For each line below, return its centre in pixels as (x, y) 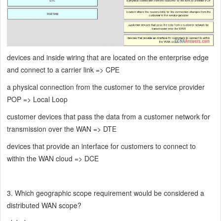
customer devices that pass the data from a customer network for (109, 117)
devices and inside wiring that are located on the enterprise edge (108, 57)
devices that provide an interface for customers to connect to (102, 146)
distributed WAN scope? (44, 205)
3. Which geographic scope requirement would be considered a (106, 193)
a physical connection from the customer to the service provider (106, 87)
